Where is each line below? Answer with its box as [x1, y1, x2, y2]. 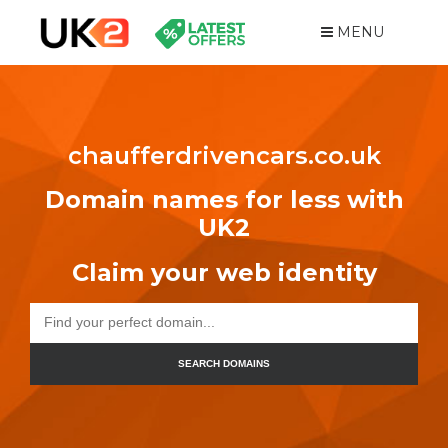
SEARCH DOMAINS [178, 358, 270, 370]
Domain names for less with [44, 185, 404, 214]
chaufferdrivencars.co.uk [67, 141, 381, 170]
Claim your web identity [71, 257, 377, 287]
